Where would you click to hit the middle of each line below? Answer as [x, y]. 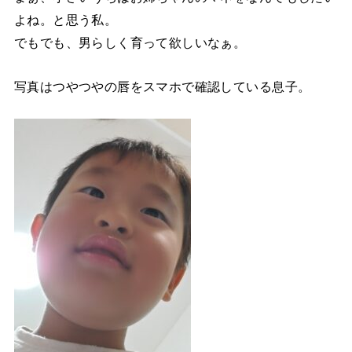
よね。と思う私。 [66, 20]
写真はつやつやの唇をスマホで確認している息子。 [162, 86]
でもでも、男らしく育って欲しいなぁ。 [130, 43]
